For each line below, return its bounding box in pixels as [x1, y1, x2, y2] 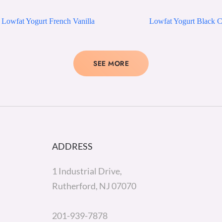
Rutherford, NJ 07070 [52, 180, 136, 191]
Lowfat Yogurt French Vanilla [1, 16, 95, 25]
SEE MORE [93, 58, 129, 68]
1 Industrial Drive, [52, 165, 122, 176]
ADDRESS [52, 140, 93, 152]
